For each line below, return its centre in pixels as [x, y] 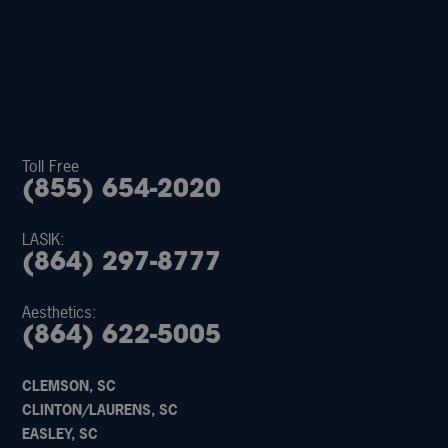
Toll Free [51, 166]
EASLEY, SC [60, 434]
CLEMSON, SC [69, 386]
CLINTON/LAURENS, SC [100, 410]
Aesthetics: [60, 312]
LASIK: [44, 239]
